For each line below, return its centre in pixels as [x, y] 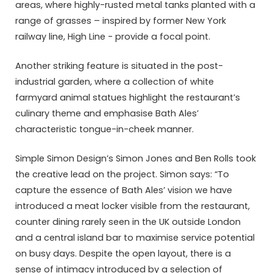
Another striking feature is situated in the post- [119, 66]
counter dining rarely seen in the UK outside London [128, 222]
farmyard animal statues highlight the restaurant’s [128, 97]
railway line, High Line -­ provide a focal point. [113, 36]
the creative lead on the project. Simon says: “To [122, 174]
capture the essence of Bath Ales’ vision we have [124, 190]
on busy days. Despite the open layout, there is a [123, 253]
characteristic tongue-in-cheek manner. [105, 129]
